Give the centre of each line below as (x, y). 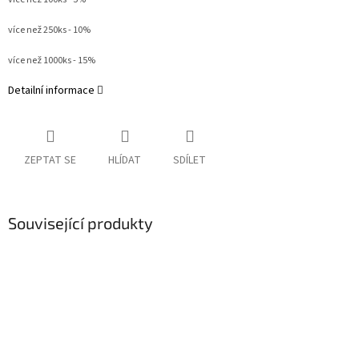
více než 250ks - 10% (49, 30)
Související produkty (81, 223)
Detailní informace (51, 91)
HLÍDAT (125, 161)
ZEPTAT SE (50, 161)
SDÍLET (190, 161)
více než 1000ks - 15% (52, 61)
